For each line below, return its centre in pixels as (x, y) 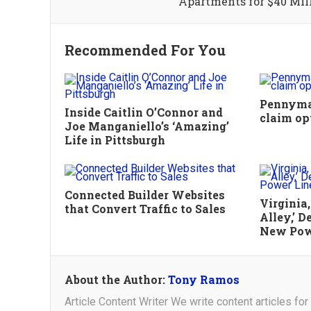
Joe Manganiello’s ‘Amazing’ (147, 126)
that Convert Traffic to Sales (145, 209)
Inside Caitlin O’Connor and (144, 112)
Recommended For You (145, 50)
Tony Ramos (204, 279)
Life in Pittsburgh (115, 140)
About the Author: (116, 279)
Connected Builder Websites (145, 195)
